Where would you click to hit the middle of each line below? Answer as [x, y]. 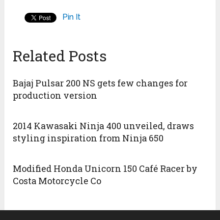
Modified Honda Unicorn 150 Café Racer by [105, 169]
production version [55, 96]
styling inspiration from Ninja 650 [88, 138]
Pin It [72, 17]
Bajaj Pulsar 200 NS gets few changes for [100, 83]
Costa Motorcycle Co [57, 181]
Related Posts [60, 56]
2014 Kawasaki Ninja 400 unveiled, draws [104, 126]
